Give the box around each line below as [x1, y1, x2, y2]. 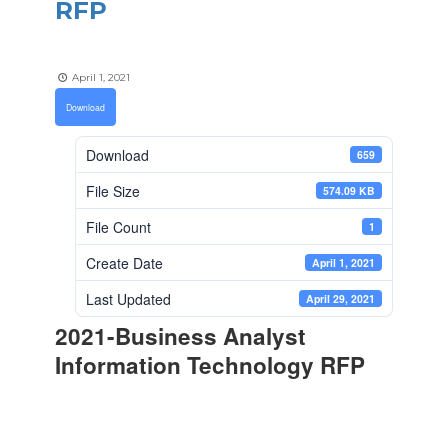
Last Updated [86, 288, 171, 309]
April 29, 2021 [306, 290, 376, 306]
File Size [86, 180, 140, 201]
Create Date [86, 252, 163, 273]
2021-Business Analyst [55, 320, 306, 352]
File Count [86, 216, 151, 237]
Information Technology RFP [55, 349, 365, 381]
